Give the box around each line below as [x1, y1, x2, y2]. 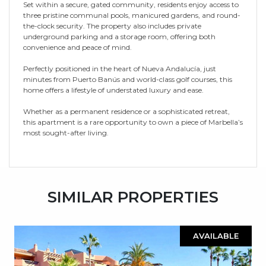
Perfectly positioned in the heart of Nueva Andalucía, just [23, 64, 216, 73]
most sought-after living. [23, 128, 109, 137]
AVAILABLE [193, 230, 239, 240]
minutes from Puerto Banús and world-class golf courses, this [23, 74, 232, 84]
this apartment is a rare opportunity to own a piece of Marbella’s [23, 117, 243, 126]
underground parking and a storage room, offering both [23, 31, 216, 41]
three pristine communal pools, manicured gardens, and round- [23, 10, 240, 20]
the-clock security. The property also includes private [23, 21, 201, 30]
